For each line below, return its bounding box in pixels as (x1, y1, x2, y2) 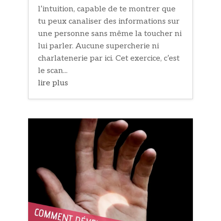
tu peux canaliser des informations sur (38, 17, 180, 27)
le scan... (38, 66, 68, 76)
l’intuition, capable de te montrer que (38, 4, 176, 14)
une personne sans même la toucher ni (38, 29, 182, 39)
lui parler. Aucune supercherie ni (38, 41, 159, 51)
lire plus (38, 78, 69, 88)
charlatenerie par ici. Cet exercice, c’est (38, 54, 180, 64)
